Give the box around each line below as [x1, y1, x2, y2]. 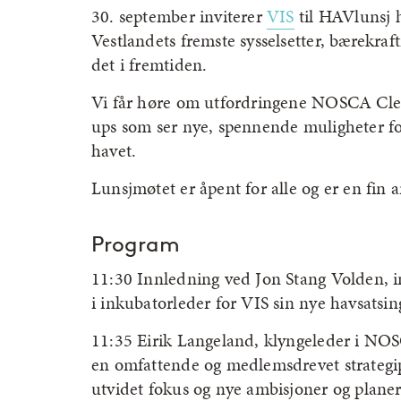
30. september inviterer [91, 4, 268, 29]
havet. [91, 138, 137, 163]
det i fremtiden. [91, 52, 208, 77]
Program [91, 231, 180, 257]
